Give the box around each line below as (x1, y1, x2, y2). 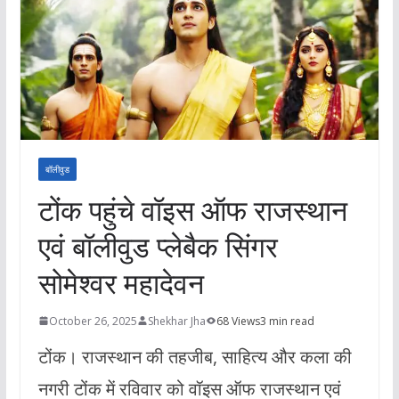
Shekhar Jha (147, 313, 206, 329)
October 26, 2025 (48, 313, 137, 329)
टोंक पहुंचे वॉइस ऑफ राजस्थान (37, 190, 347, 229)
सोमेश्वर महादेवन (37, 263, 204, 302)
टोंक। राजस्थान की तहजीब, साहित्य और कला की (37, 344, 352, 369)
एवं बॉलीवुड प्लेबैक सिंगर (37, 226, 278, 265)
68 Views (216, 313, 260, 329)
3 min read (259, 313, 314, 329)
